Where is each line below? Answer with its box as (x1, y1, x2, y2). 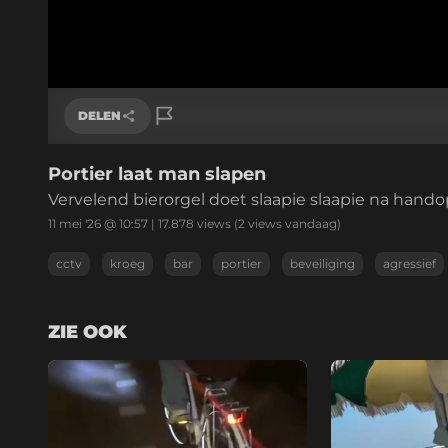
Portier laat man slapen (48, 162, 266, 185)
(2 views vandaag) (231, 215, 341, 231)
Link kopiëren (82, 165, 173, 183)
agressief (383, 255, 436, 271)
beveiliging (290, 255, 355, 271)
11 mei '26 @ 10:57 (48, 215, 148, 231)
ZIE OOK (48, 320, 127, 343)
